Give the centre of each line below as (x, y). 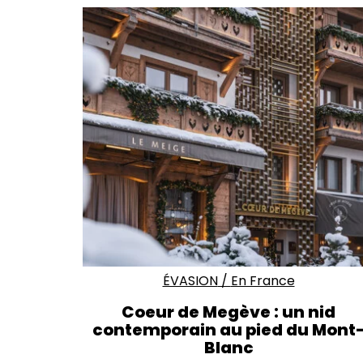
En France (263, 280)
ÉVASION (190, 280)
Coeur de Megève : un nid (228, 312)
